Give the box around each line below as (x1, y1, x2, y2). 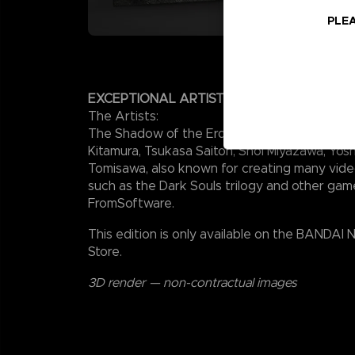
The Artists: (88, 108, 158, 124)
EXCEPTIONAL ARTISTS (88, 90, 232, 106)
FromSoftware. (88, 195, 174, 211)
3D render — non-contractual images (88, 274, 296, 290)
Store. (88, 243, 122, 259)
